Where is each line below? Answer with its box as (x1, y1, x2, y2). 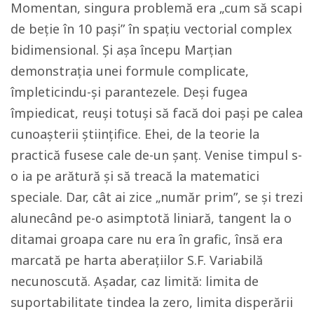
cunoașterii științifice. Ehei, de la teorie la (11, 125, 259, 142)
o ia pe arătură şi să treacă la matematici (11, 167, 259, 184)
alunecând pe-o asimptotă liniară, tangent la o (11, 209, 292, 226)
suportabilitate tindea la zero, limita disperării (11, 293, 293, 310)
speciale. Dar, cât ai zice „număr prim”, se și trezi (11, 188, 303, 205)
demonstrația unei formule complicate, (11, 62, 249, 79)
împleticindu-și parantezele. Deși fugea (11, 83, 247, 100)
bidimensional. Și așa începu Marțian (11, 41, 232, 58)
